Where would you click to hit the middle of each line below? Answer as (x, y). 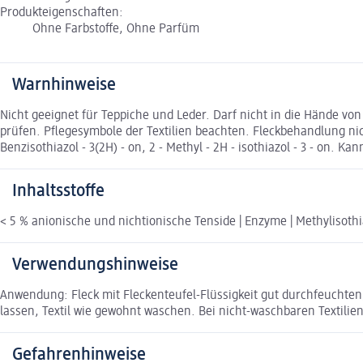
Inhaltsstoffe (58, 192)
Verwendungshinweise (95, 265)
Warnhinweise (64, 85)
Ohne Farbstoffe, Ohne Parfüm (116, 30)
